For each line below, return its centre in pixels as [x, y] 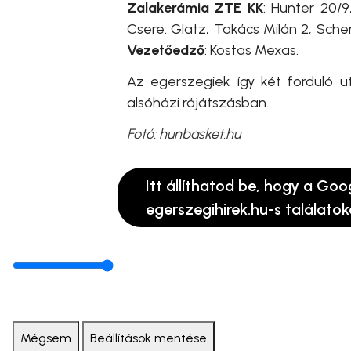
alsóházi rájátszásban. [198, 103]
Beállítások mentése [148, 338]
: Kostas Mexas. [251, 50]
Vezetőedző [166, 50]
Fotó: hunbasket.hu [184, 134]
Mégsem [46, 338]
